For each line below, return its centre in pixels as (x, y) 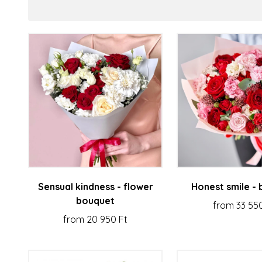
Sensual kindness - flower (95, 186)
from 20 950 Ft (96, 219)
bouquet (96, 200)
